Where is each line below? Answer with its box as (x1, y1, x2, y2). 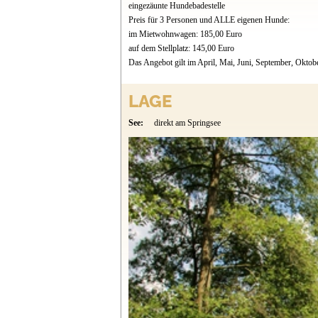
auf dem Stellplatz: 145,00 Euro (128, 43, 234, 54)
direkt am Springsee (153, 118, 221, 128)
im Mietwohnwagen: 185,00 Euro (128, 29, 242, 40)
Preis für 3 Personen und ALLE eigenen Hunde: (128, 15, 290, 26)
